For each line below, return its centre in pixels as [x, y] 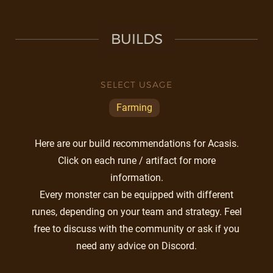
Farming [134, 108]
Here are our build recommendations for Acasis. [136, 144]
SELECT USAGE [136, 85]
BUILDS [136, 39]
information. [136, 178]
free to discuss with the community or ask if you [136, 229]
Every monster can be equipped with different [136, 195]
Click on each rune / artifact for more [136, 161]
